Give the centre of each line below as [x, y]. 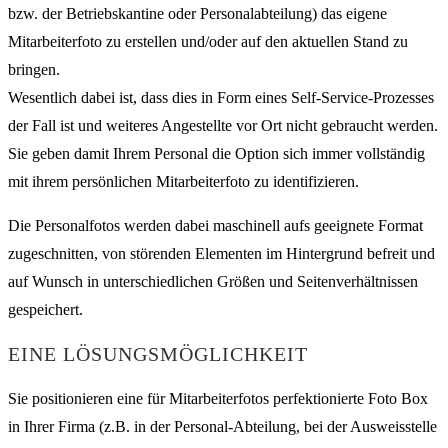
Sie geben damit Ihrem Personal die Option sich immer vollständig [216, 153]
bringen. [34, 69]
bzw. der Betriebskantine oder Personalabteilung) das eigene [197, 13]
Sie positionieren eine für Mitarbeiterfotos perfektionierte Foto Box [218, 398]
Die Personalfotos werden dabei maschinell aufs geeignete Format [215, 225]
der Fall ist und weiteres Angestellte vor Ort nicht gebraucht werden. [223, 125]
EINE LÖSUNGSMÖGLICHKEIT [158, 354]
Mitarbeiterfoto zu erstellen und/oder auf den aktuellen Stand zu [208, 41]
